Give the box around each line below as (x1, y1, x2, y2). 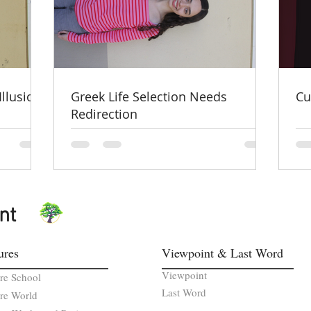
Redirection (71, 105, 137, 122)
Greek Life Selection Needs (71, 87, 227, 105)
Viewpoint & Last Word (162, 244, 283, 261)
